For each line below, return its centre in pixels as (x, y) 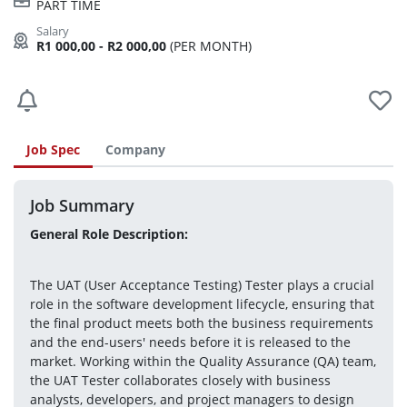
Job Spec (53, 149)
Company (135, 149)
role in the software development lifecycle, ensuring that (202, 304)
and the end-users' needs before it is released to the (190, 342)
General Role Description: (109, 234)
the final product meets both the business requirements (201, 323)
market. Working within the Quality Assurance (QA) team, (203, 361)
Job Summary (82, 205)
